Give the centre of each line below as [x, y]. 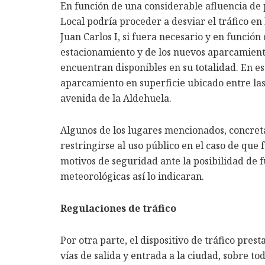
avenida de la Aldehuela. [116, 98]
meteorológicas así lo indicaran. [132, 177]
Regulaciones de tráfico [118, 209]
